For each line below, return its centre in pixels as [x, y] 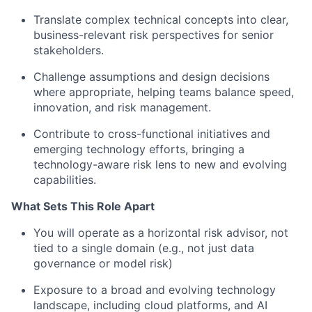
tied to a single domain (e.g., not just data [144, 248]
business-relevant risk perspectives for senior [154, 35]
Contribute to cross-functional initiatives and [152, 134]
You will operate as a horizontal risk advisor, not [161, 233]
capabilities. [65, 180]
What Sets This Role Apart [83, 206]
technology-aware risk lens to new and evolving [160, 165]
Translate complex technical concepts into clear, [161, 20]
